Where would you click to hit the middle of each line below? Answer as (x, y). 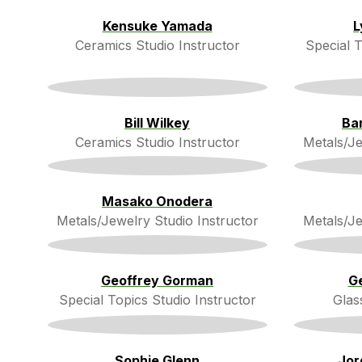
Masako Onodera (157, 201)
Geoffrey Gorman (157, 281)
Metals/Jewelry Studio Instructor (157, 220)
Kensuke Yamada (157, 26)
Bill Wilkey (157, 122)
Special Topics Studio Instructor (157, 300)
